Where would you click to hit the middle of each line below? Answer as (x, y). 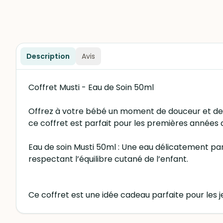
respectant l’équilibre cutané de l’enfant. (108, 159)
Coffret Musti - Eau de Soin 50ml (91, 87)
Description (48, 56)
